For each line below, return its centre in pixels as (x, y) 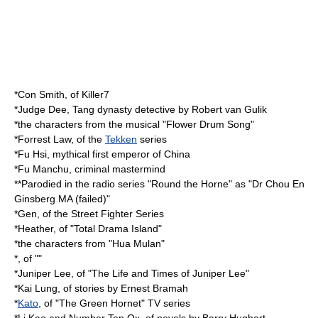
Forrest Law (44, 139)
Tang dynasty (102, 109)
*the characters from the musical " (90, 124)
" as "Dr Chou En (267, 184)
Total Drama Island (116, 229)
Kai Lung (38, 288)
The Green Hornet (100, 303)
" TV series (166, 303)
